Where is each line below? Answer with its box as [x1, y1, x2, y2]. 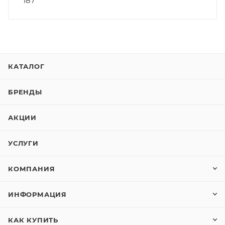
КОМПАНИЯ [8, 165, 55, 173]
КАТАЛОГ [8, 62, 45, 70]
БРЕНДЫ [8, 88, 42, 96]
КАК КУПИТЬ [8, 216, 58, 224]
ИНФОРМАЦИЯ [8, 190, 67, 198]
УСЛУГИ [8, 139, 39, 147]
